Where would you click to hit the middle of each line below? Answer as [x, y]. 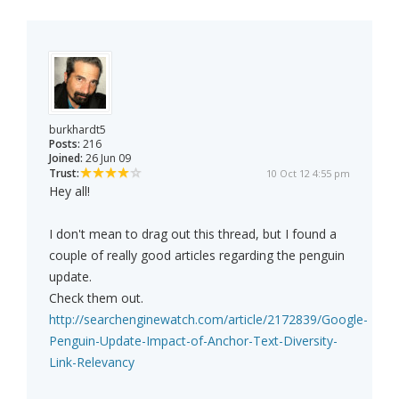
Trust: [64, 174]
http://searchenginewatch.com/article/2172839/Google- [208, 320]
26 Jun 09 [107, 159]
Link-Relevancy [92, 362]
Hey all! [69, 191]
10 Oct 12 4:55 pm [308, 174]
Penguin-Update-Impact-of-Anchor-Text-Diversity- [193, 341]
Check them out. [96, 298]
